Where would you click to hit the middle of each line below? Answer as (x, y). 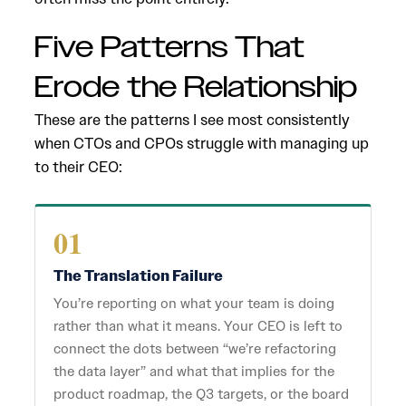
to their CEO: (78, 167)
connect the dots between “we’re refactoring (195, 349)
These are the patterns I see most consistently (192, 120)
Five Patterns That (169, 48)
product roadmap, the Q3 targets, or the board (201, 394)
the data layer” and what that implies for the (194, 372)
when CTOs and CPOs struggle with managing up (202, 143)
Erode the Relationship (196, 88)
